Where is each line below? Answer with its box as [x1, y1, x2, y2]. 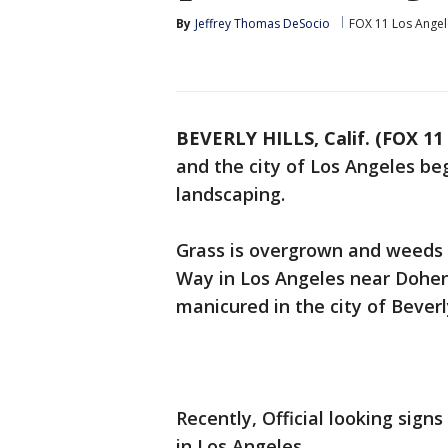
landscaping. [176, 182, 285, 206]
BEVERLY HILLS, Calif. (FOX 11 [176, 126, 443, 150]
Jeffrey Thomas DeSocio [195, 15, 330, 32]
